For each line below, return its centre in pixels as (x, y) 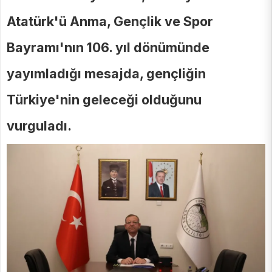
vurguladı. (39, 126)
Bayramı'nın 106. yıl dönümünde (108, 47)
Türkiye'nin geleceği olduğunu (104, 100)
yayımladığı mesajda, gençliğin (106, 73)
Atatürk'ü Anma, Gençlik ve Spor (110, 21)
